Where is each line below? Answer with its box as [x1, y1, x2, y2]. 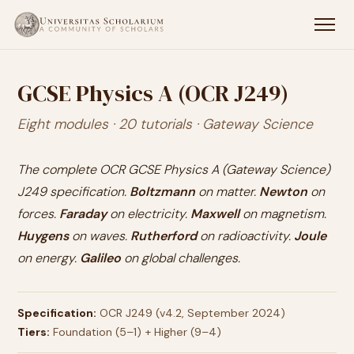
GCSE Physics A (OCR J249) [17, 77, 288, 109]
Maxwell [190, 205, 239, 222]
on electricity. [107, 205, 190, 222]
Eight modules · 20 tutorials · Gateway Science [17, 115, 313, 133]
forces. [17, 205, 59, 222]
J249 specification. [17, 183, 130, 200]
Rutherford [130, 228, 197, 244]
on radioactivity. [197, 228, 294, 244]
